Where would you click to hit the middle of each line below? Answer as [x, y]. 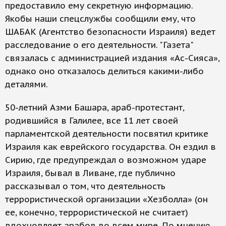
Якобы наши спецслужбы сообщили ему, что [100, 19]
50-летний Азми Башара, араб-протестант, [95, 107]
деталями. [26, 84]
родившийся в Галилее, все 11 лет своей [92, 121]
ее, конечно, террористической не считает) [97, 212]
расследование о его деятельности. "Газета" [99, 45]
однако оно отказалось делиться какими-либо [104, 71]
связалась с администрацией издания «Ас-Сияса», [112, 58]
